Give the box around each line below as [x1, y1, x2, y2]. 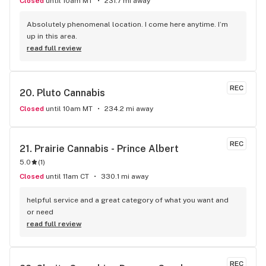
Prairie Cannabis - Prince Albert [34, 143, 179, 154]
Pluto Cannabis [37, 87, 105, 99]
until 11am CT [46, 172, 89, 180]
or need [27, 208, 53, 216]
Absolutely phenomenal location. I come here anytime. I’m [27, 20, 228, 28]
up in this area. [27, 32, 77, 40]
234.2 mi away [104, 104, 153, 113]
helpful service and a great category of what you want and [27, 196, 229, 204]
